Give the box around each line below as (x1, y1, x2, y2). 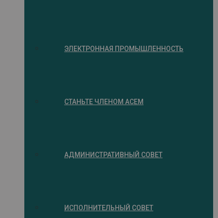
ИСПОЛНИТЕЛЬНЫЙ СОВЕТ (64, 203, 153, 212)
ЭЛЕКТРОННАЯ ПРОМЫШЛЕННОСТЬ (64, 44, 183, 53)
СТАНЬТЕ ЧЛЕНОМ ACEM (64, 97, 144, 106)
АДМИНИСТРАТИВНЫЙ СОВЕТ (64, 150, 163, 159)
